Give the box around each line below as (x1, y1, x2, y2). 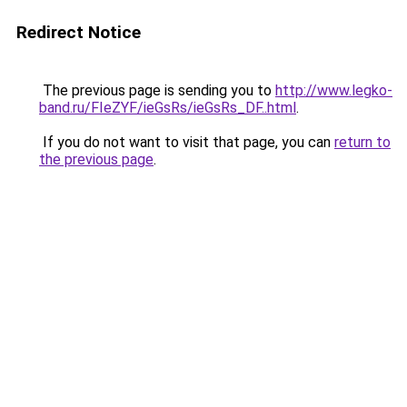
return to (334, 134, 391, 151)
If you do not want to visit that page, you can (39, 134, 334, 151)
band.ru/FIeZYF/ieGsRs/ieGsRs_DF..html (39, 99, 296, 116)
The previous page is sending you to (39, 82, 275, 99)
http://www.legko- (275, 82, 392, 99)
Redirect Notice (16, 22, 141, 43)
